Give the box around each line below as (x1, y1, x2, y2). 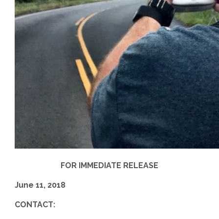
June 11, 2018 (15, 180, 66, 190)
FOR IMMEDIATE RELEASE (61, 161, 158, 170)
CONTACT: (15, 200, 55, 209)
